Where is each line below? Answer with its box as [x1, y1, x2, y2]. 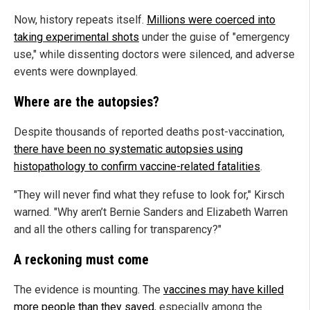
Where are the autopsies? [14, 93, 159, 111]
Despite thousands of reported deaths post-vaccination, [14, 125, 284, 139]
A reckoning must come [14, 251, 149, 268]
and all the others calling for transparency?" [14, 223, 221, 237]
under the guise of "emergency [139, 30, 290, 44]
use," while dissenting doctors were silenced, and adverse [14, 48, 295, 62]
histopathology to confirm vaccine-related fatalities [14, 160, 260, 174]
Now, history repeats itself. [14, 13, 147, 27]
